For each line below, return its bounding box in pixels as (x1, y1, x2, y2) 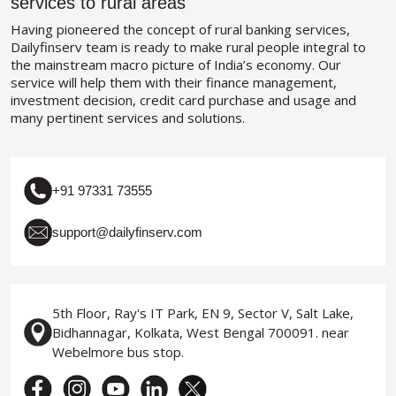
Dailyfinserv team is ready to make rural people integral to (11, 37, 366, 56)
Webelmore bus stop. (52, 343, 184, 362)
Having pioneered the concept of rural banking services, (11, 19, 350, 38)
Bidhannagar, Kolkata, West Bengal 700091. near (52, 324, 349, 342)
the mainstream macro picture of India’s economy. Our (11, 55, 341, 73)
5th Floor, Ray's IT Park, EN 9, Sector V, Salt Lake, (52, 304, 354, 323)
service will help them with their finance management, (11, 72, 337, 91)
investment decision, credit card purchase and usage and (11, 90, 356, 109)
